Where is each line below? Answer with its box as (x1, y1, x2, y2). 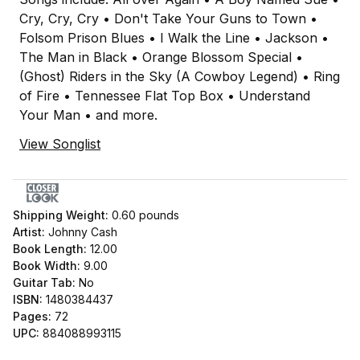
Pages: (13, 309, 55, 324)
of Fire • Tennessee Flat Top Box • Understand (19, 88, 310, 104)
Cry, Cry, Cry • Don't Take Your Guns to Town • (19, 10, 317, 27)
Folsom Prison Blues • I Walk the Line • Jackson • (19, 30, 329, 47)
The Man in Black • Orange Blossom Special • (19, 49, 303, 66)
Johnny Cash (48, 225, 117, 239)
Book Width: (13, 259, 84, 273)
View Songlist (19, 136, 100, 153)
